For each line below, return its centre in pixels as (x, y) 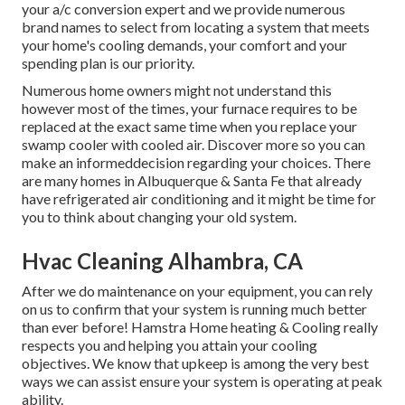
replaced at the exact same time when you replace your (189, 127)
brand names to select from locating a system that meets (196, 27)
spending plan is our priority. (108, 63)
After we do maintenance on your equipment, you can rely (197, 291)
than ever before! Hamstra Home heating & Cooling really (200, 327)
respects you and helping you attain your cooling (170, 345)
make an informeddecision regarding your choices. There (196, 163)
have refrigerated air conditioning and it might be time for (199, 199)
